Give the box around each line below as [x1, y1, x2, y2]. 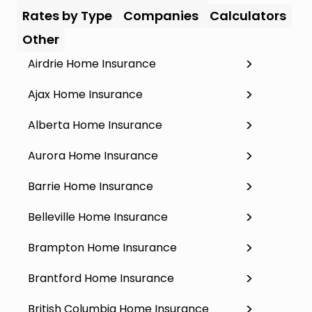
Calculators [210, 6, 286, 24]
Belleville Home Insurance [28, 208, 168, 225]
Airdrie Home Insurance [28, 55, 156, 72]
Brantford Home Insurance [28, 270, 174, 286]
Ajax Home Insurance [28, 86, 143, 102]
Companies [123, 6, 198, 24]
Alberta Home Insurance [28, 116, 162, 133]
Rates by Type [22, 6, 112, 24]
